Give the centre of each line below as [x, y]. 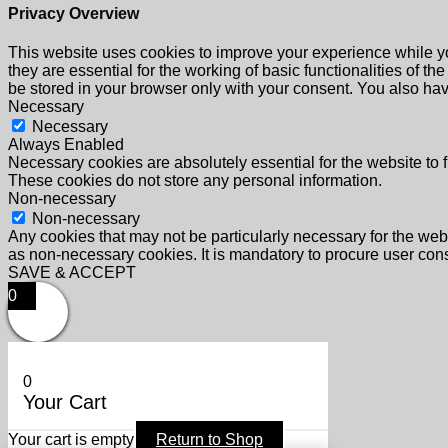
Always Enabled [66, 145]
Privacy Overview [73, 14]
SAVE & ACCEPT [72, 273]
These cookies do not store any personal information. [195, 181]
